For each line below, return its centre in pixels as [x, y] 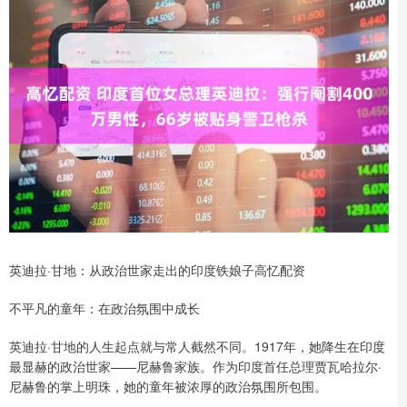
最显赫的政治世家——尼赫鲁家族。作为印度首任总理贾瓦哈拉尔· [195, 366]
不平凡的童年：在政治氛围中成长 [104, 308]
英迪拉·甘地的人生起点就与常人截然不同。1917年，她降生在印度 [197, 346]
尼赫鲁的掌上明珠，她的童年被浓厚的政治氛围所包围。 [168, 386]
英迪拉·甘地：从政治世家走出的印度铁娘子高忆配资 [157, 269]
